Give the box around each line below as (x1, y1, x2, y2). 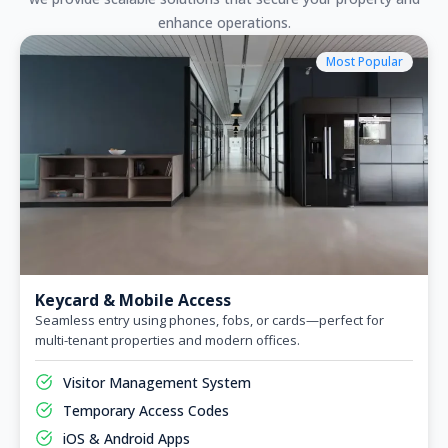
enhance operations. (157, 12, 291, 32)
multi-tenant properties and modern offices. (35, 330, 300, 349)
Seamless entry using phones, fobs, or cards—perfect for (35, 310, 384, 329)
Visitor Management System (62, 372, 251, 392)
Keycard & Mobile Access (35, 288, 231, 311)
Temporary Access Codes (62, 400, 229, 420)
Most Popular (326, 52, 403, 70)
